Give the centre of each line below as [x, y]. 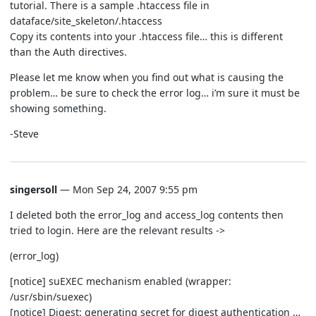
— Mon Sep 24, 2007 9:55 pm [127, 189]
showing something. [58, 108]
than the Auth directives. [68, 51]
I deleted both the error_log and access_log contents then [147, 214]
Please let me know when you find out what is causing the [147, 77]
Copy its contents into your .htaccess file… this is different [146, 36]
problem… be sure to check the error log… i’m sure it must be [155, 92]
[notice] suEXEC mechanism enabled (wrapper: [121, 281]
